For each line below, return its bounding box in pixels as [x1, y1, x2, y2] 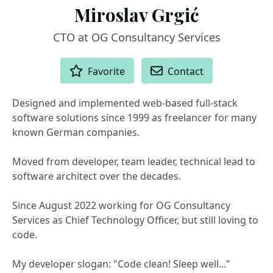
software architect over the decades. [12, 169, 181, 183]
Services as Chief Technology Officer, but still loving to [12, 213, 258, 227]
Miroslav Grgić [74, 2, 199, 26]
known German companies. [12, 126, 140, 139]
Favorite [88, 65, 126, 78]
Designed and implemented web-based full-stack [12, 96, 238, 110]
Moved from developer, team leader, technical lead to [12, 155, 255, 168]
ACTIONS [12, 57, 52, 69]
